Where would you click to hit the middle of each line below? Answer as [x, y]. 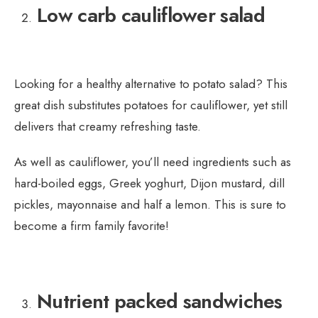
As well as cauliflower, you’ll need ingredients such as [153, 161]
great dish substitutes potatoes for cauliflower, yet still [151, 105]
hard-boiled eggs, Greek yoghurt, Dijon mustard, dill [149, 183]
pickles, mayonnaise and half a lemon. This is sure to [150, 204]
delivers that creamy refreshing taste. [108, 126]
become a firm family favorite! [92, 225]
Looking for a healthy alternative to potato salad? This [151, 83]
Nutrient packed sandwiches [160, 301]
